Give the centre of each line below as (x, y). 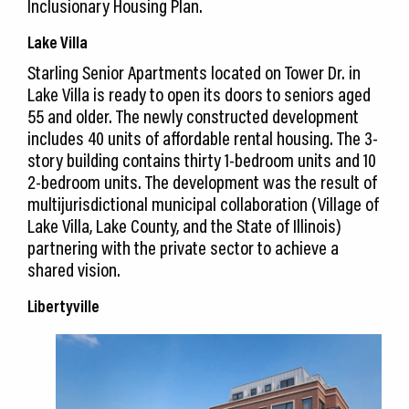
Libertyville (63, 307)
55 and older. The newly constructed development (193, 116)
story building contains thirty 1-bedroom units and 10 (202, 160)
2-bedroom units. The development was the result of (202, 182)
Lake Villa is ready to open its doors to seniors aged (199, 94)
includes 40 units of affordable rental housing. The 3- (203, 138)
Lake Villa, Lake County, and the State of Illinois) (184, 226)
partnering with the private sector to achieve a (183, 248)
